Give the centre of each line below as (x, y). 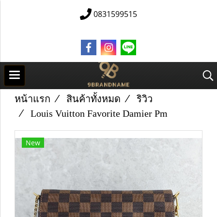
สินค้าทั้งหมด (93, 99)
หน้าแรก (32, 99)
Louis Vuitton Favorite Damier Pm (99, 113)
